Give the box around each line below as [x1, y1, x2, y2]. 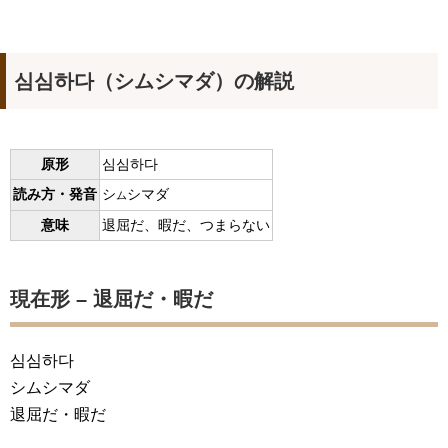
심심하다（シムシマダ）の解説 [14, 69, 294, 92]
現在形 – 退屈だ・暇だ [10, 287, 213, 310]
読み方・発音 [13, 186, 97, 202]
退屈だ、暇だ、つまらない [102, 217, 270, 233]
